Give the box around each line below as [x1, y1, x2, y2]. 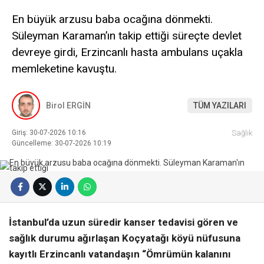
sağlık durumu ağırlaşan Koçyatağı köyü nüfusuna [9, 232, 240, 245]
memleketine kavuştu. [12, 61, 117, 75]
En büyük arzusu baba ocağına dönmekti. [12, 12, 213, 26]
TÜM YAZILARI [193, 100, 246, 110]
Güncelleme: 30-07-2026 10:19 [12, 139, 111, 148]
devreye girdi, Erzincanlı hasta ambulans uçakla [12, 45, 243, 59]
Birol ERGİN [46, 100, 91, 110]
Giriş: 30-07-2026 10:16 [12, 128, 86, 137]
